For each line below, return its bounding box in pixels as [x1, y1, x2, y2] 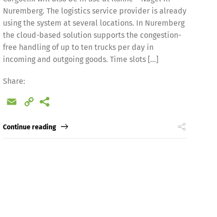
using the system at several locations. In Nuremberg [2, 18, 185, 28]
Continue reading [2, 123, 56, 131]
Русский [70, 87, 99, 96]
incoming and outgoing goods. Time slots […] [2, 54, 158, 64]
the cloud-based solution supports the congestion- [2, 30, 181, 40]
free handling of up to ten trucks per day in [2, 42, 154, 52]
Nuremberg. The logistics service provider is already [2, 6, 186, 15]
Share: [2, 76, 25, 86]
